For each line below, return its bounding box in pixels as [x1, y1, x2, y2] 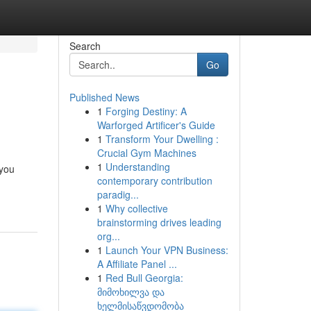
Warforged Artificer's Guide [96, 118, 215, 132]
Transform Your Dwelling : [105, 132, 219, 146]
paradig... [96, 187, 139, 201]
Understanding [105, 160, 170, 174]
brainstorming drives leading [96, 215, 221, 229]
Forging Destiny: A [105, 104, 187, 118]
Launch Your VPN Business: [105, 243, 228, 257]
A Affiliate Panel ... [96, 257, 177, 271]
